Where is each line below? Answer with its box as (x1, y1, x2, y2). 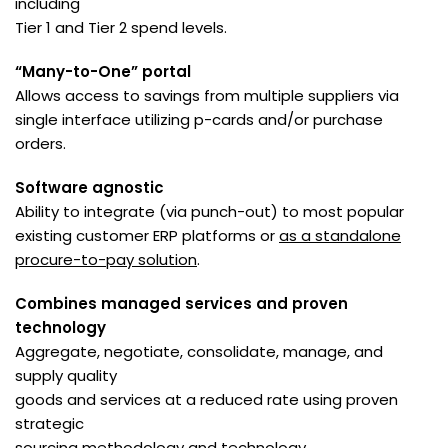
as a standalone (279, 225, 401, 247)
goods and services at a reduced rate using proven (15, 389, 398, 411)
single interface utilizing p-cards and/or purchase (15, 109, 383, 131)
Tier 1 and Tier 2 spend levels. (15, 17, 227, 39)
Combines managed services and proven (15, 293, 348, 315)
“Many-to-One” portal (15, 61, 191, 83)
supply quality (15, 365, 117, 387)
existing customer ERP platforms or (15, 225, 279, 247)
